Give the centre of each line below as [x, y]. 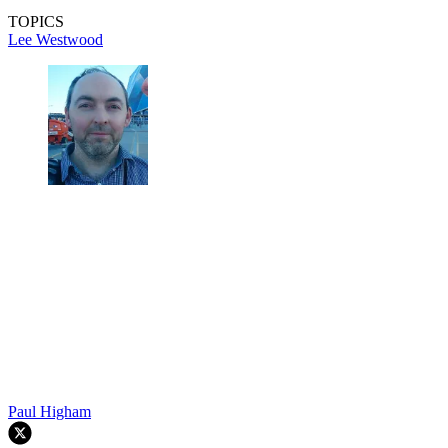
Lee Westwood [55, 40]
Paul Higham [49, 412]
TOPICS [36, 22]
